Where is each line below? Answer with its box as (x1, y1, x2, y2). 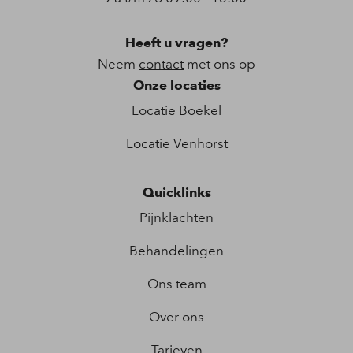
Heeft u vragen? (125, 34, 228, 50)
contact (139, 55, 184, 72)
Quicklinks (142, 184, 211, 200)
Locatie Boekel (132, 102, 221, 118)
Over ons (149, 308, 204, 325)
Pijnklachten (139, 209, 214, 225)
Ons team (147, 275, 206, 292)
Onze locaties (132, 76, 221, 93)
